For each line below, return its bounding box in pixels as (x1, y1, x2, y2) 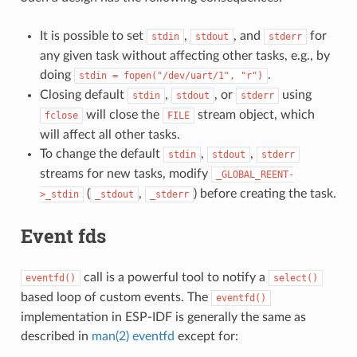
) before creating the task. (193, 186, 336, 200)
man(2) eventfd (91, 329, 175, 343)
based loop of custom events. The (20, 290, 211, 304)
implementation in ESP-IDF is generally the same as (20, 310, 306, 324)
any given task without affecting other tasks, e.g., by (39, 49, 330, 62)
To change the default (39, 147, 163, 160)
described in (20, 329, 92, 343)
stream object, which (194, 108, 315, 121)
